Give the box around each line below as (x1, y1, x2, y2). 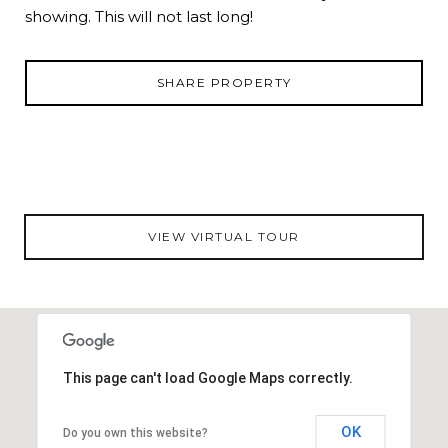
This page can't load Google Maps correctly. (62, 369, 353, 386)
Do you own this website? (62, 425, 208, 440)
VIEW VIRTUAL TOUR (148, 228, 300, 244)
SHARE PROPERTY (156, 74, 292, 90)
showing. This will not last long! (25, 6, 253, 26)
